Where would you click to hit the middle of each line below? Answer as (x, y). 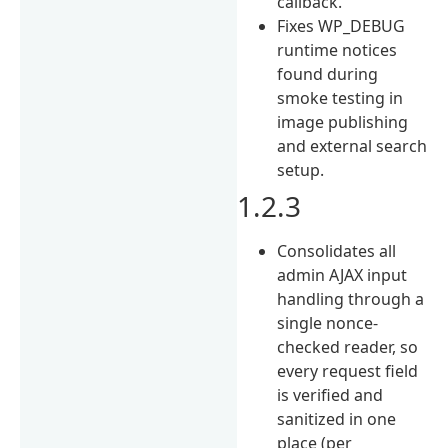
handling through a (351, 298)
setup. (301, 169)
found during (328, 73)
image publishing (343, 121)
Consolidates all (337, 250)
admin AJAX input (342, 274)
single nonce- (328, 322)
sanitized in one (337, 418)
